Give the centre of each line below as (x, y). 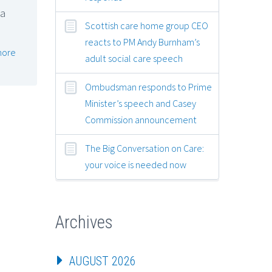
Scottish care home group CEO (147, 25)
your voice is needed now (136, 164)
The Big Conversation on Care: (144, 148)
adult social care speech (134, 58)
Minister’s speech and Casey (141, 103)
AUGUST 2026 (103, 261)
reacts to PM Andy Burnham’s (142, 42)
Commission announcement (141, 119)
